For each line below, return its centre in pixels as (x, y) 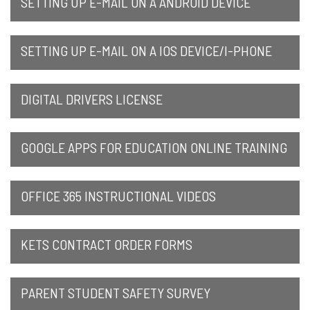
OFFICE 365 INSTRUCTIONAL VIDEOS (118, 195)
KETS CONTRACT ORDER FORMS (107, 244)
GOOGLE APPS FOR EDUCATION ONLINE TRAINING (154, 147)
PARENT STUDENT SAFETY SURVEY (116, 292)
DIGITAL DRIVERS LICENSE (92, 99)
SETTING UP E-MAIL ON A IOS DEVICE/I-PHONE (146, 50)
